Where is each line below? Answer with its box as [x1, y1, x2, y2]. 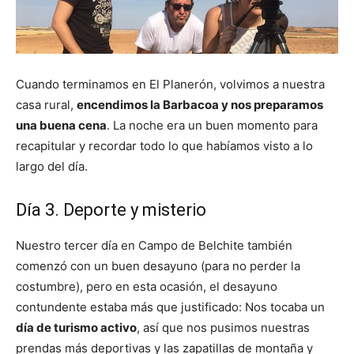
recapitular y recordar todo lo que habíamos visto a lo [16, 137, 313, 153]
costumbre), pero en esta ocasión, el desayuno [16, 278, 277, 294]
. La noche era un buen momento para [107, 117, 318, 133]
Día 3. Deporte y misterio [16, 199, 206, 220]
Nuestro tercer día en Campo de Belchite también [16, 237, 292, 253]
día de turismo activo [16, 319, 137, 335]
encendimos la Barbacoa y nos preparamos [77, 96, 323, 112]
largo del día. [16, 158, 88, 174]
